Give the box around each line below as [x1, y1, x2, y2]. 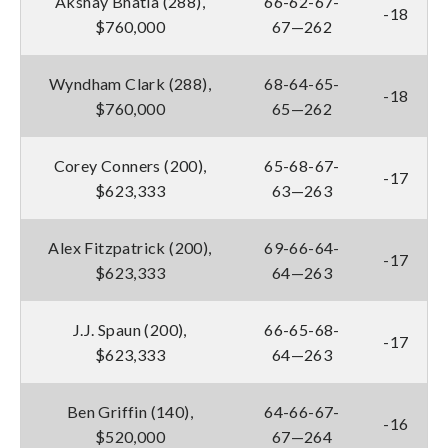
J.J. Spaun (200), [73, 319, 187, 339]
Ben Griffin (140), [66, 401, 194, 421]
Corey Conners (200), [53, 155, 207, 175]
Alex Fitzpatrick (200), [48, 237, 212, 257]
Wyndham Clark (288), [49, 73, 211, 93]
